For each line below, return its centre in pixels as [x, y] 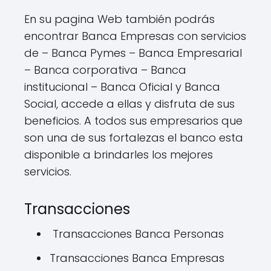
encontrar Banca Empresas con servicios [135, 36]
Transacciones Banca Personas [137, 234]
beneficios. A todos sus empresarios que [133, 121]
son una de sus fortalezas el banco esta [134, 138]
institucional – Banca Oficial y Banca [122, 87]
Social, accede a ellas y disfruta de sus [129, 104]
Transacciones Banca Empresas [137, 258]
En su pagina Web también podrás [119, 19]
